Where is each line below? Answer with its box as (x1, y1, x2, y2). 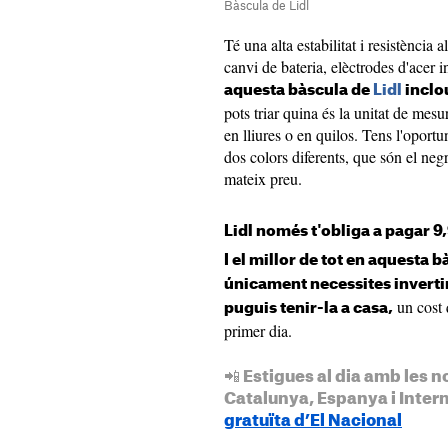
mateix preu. (224, 168, 302, 189)
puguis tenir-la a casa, (224, 301, 393, 316)
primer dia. (224, 320, 292, 341)
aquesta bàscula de (224, 83, 373, 98)
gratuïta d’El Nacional (224, 413, 402, 429)
